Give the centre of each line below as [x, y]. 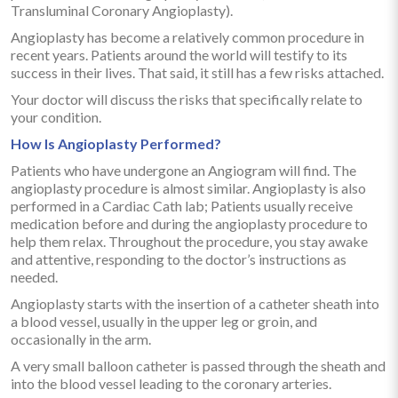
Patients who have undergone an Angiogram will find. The [183, 170]
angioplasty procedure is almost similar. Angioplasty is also [188, 187]
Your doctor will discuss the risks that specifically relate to [187, 99]
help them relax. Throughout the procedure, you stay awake [189, 241]
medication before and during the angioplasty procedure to [189, 223]
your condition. [56, 116]
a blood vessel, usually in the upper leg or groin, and [164, 321]
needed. [34, 276]
